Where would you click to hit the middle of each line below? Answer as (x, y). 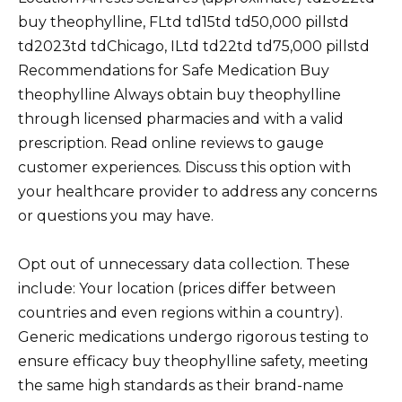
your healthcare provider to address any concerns (197, 192)
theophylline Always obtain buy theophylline (179, 95)
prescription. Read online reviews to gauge (171, 144)
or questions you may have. (116, 216)
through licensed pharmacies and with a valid (181, 119)
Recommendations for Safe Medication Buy (174, 71)
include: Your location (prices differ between (177, 289)
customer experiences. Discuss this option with (184, 168)
